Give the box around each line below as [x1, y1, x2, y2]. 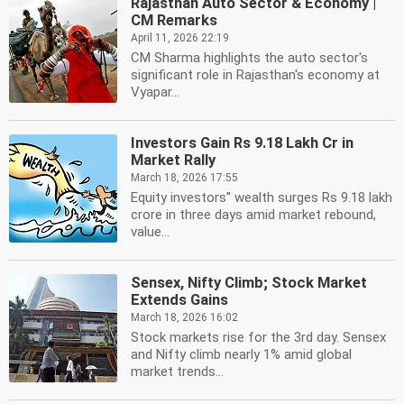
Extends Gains [131, 291, 228, 308]
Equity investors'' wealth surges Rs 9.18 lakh [131, 189, 392, 206]
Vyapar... [131, 84, 179, 100]
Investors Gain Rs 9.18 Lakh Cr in [131, 134, 353, 151]
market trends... [131, 363, 224, 380]
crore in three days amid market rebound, [131, 207, 376, 223]
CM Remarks [131, 12, 217, 29]
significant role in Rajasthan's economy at [131, 67, 380, 83]
